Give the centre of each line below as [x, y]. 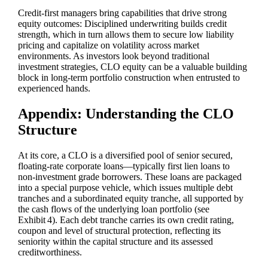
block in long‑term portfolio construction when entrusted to [129, 78]
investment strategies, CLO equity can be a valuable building [133, 67]
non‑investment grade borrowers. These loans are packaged [130, 177]
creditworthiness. [50, 252]
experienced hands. [54, 89]
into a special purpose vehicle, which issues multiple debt [126, 188]
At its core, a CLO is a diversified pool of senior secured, [126, 155]
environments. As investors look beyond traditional [114, 56]
